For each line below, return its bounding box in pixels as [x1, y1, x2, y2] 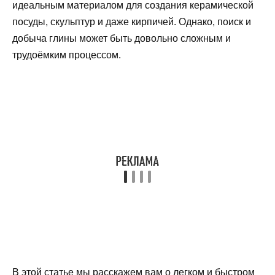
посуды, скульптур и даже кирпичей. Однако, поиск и [12, 16, 251, 27]
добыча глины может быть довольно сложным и [12, 33, 231, 44]
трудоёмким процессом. [12, 49, 121, 60]
